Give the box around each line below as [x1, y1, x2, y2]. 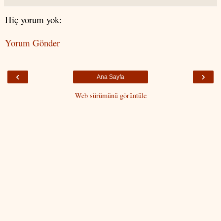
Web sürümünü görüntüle [74, 91, 147, 101]
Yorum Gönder [5, 36, 60, 49]
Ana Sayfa [97, 74, 124, 81]
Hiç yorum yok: [5, 13, 62, 26]
